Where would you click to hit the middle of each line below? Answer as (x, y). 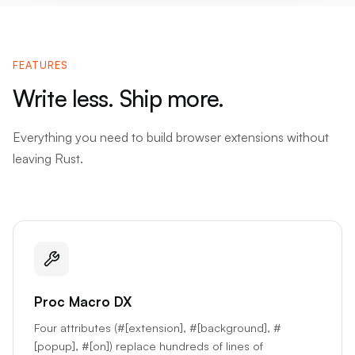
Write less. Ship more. (118, 99)
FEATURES (41, 65)
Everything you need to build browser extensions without (171, 137)
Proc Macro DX (82, 302)
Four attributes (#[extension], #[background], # (157, 328)
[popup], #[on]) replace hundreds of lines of (148, 346)
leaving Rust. (48, 159)
